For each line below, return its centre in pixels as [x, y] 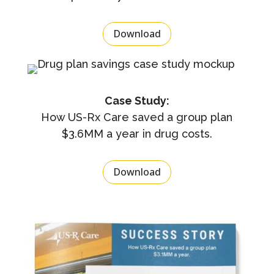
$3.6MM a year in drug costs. [137, 133]
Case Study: [137, 100]
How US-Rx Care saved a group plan [137, 117]
